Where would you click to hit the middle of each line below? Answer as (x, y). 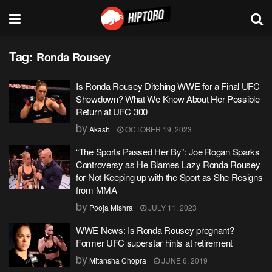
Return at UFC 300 (112, 111)
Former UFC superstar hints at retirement (154, 243)
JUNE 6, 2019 (184, 260)
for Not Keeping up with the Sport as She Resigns (169, 177)
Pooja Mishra (111, 207)
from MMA (97, 190)
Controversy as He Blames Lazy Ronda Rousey (168, 164)
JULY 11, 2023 (172, 207)
